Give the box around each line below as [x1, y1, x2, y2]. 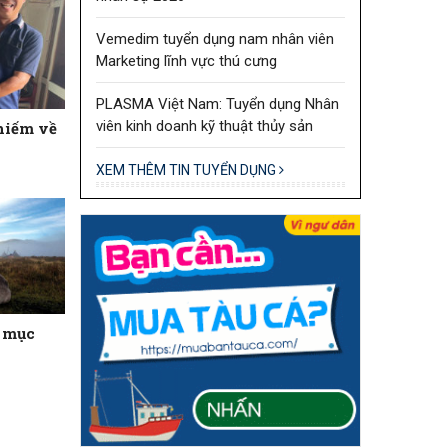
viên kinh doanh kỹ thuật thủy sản [95, 116, 313, 135]
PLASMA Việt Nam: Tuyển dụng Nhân [95, 94, 339, 113]
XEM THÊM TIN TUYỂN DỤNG [95, 161, 279, 178]
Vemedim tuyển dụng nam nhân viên [95, 29, 334, 48]
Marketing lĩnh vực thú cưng [95, 51, 277, 70]
